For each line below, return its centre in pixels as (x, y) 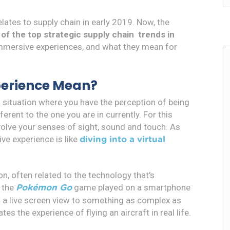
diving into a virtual (122, 139)
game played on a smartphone (131, 187)
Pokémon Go (44, 187)
